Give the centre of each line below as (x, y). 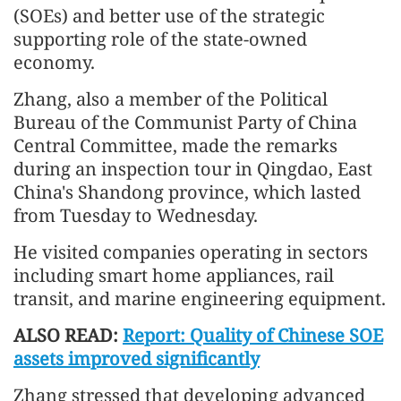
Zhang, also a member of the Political (171, 99)
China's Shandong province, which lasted (187, 192)
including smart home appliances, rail (174, 276)
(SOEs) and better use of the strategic (169, 16)
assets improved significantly (137, 359)
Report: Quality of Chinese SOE (253, 336)
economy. (54, 63)
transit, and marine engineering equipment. (200, 299)
